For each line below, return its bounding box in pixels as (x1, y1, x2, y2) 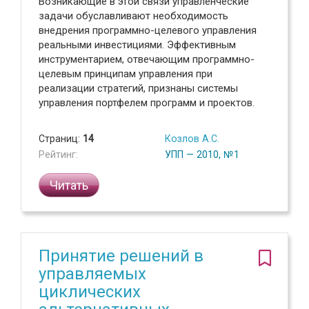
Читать (50, 178, 88, 192)
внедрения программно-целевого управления (39, 24, 257, 37)
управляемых (39, 264, 146, 283)
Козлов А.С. (165, 133, 219, 144)
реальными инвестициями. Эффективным (39, 39, 236, 51)
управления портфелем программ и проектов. (39, 97, 255, 109)
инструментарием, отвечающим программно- (39, 53, 255, 66)
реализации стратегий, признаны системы (39, 82, 238, 94)
